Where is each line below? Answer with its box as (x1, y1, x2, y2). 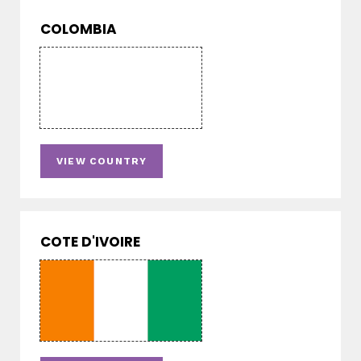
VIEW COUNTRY (56, 156, 147, 168)
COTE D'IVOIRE (40, 232, 140, 252)
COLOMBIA (40, 19, 117, 39)
